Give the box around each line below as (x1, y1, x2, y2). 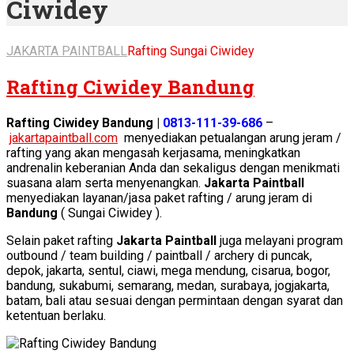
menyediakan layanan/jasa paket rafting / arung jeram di (6, 190, 312, 205)
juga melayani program (217, 232, 343, 248)
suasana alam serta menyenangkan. (6, 175, 204, 190)
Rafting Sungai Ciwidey (127, 43, 254, 58)
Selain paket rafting (6, 232, 116, 248)
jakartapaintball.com (9, 130, 118, 145)
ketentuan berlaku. (6, 307, 106, 323)
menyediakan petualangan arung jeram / (118, 130, 341, 145)
